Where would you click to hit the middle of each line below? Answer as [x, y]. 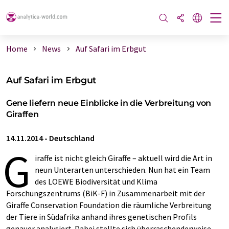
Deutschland [72, 138]
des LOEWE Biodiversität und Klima [96, 181]
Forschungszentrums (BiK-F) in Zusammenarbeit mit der [106, 193]
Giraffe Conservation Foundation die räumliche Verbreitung [109, 205]
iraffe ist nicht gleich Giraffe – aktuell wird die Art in [123, 158]
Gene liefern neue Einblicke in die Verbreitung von [109, 103]
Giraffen [22, 114]
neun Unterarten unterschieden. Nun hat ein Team [122, 170]
